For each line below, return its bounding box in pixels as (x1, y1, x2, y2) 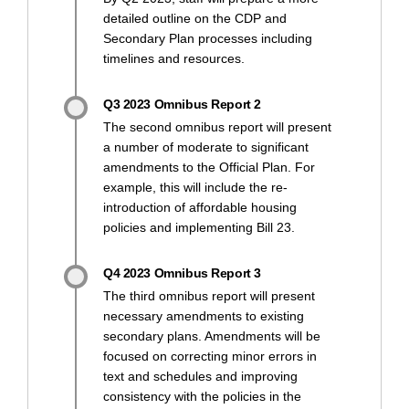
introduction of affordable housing (103, 199, 297, 215)
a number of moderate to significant (103, 139, 309, 154)
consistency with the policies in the (103, 388, 301, 404)
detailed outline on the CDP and (103, 10, 287, 26)
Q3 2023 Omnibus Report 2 (103, 96, 261, 111)
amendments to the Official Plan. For (103, 159, 315, 174)
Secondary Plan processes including (103, 30, 312, 46)
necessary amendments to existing (103, 308, 304, 323)
